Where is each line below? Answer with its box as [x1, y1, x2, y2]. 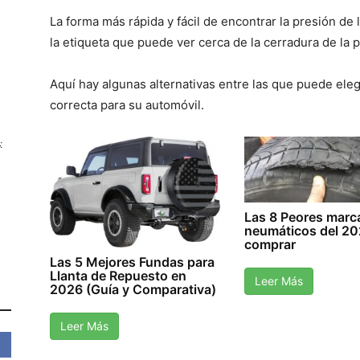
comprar [244, 235, 296, 252]
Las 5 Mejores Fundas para [50, 253, 215, 270]
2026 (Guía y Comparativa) [50, 280, 216, 297]
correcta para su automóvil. [50, 97, 204, 112]
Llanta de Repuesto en [50, 267, 186, 284]
